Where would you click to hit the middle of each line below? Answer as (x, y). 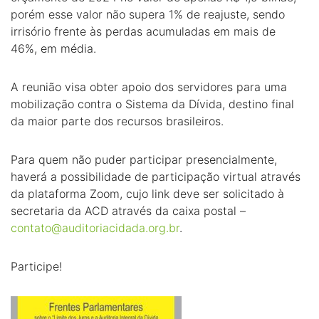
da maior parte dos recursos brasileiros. (117, 121)
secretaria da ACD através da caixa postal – (128, 211)
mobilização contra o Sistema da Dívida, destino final (152, 104)
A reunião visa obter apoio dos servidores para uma (149, 87)
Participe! (36, 266)
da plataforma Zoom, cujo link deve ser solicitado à (147, 194)
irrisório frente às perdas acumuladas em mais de (143, 31)
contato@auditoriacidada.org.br (95, 228)
